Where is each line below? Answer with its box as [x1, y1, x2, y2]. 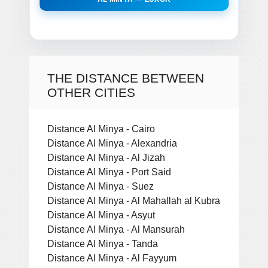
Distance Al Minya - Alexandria [47, 137, 177, 148]
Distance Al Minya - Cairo [47, 123, 155, 134]
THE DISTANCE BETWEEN [47, 71, 204, 85]
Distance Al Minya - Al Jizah [47, 151, 165, 163]
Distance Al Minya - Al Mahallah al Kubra [47, 194, 220, 206]
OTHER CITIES [47, 85, 135, 99]
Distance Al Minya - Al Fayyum [47, 252, 176, 263]
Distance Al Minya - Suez [47, 180, 154, 191]
